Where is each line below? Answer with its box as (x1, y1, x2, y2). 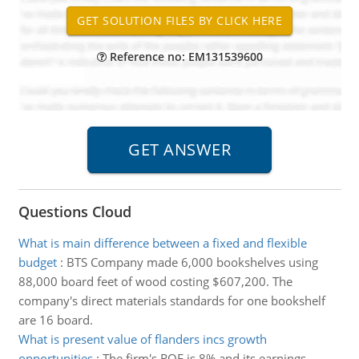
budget (18, 254, 57, 270)
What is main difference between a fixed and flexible (18, 235, 307, 251)
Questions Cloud (18, 202, 131, 221)
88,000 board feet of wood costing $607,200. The (18, 273, 292, 289)
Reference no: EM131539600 (106, 49, 263, 64)
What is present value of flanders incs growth (18, 331, 267, 347)
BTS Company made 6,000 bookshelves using (66, 254, 318, 270)
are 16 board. (18, 312, 93, 328)
